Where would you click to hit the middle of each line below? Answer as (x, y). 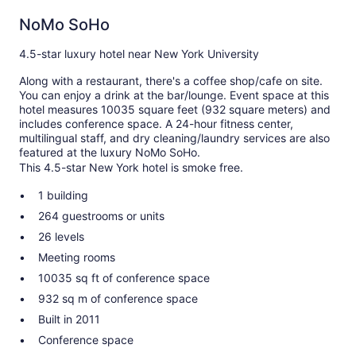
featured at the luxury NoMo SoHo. (110, 152)
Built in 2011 (69, 319)
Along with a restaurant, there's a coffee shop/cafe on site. (171, 80)
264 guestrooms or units (101, 215)
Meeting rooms (77, 257)
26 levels (61, 236)
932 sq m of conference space (118, 298)
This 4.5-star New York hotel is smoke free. (131, 167)
